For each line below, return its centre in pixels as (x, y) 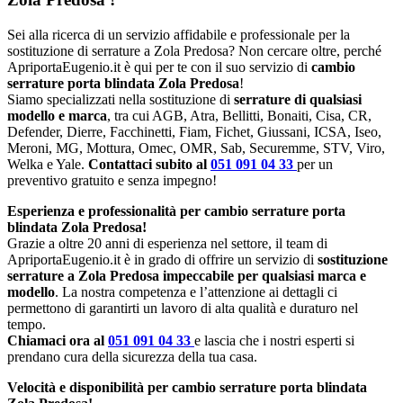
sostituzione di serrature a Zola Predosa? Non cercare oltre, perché (194, 50)
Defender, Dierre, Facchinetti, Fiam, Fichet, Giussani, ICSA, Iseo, (194, 131)
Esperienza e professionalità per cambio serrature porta (176, 210)
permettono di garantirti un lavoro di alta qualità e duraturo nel (183, 308)
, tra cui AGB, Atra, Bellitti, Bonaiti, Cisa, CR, (239, 115)
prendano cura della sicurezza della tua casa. (132, 356)
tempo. (27, 324)
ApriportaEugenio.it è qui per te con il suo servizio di (159, 67)
